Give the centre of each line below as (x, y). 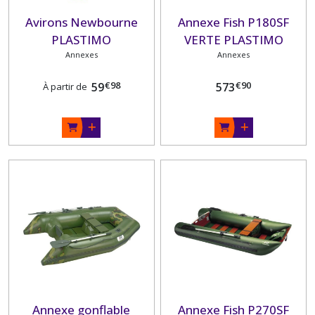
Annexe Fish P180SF (234, 22)
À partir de (65, 87)
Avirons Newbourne (81, 22)
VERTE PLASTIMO (233, 39)
